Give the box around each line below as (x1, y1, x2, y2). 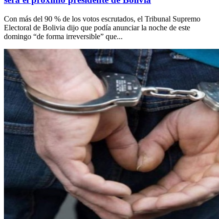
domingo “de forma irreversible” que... (4, 32, 123, 41)
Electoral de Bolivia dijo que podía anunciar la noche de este (4, 23, 190, 32)
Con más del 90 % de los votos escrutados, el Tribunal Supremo (4, 15, 200, 23)
